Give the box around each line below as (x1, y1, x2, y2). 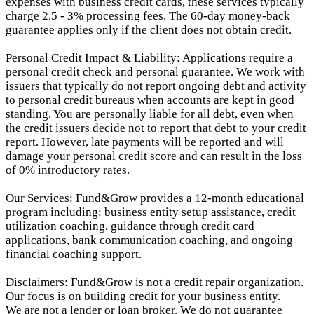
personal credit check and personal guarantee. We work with (6, 65, 305, 79)
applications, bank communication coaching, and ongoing (6, 233, 293, 247)
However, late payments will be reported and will (41, 135, 284, 149)
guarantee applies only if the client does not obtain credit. (6, 23, 292, 37)
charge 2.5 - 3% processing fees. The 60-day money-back (6, 9, 290, 23)
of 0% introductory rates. (6, 163, 130, 177)
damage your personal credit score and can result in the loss (6, 149, 302, 163)
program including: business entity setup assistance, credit (6, 205, 296, 219)
